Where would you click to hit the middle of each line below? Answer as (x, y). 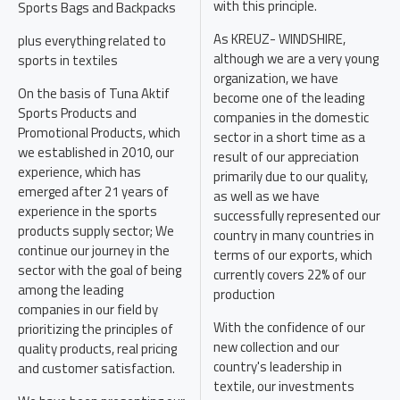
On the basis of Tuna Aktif (94, 93)
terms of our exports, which (293, 255)
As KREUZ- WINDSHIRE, (279, 39)
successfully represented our (297, 216)
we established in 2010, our (96, 152)
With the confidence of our (289, 327)
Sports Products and (77, 113)
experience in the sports (87, 211)
